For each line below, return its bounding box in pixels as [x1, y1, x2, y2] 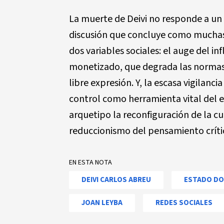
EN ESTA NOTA [69, 157, 112, 167]
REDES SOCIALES [155, 197, 212, 208]
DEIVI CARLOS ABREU [81, 174, 151, 185]
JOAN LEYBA [81, 197, 122, 208]
